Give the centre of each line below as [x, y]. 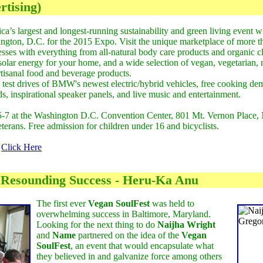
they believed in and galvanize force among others [129, 257]
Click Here [22, 147]
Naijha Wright [187, 225]
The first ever [63, 204]
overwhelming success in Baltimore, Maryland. [124, 214]
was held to [172, 204]
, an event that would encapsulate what [142, 246]
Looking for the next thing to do [97, 225]
